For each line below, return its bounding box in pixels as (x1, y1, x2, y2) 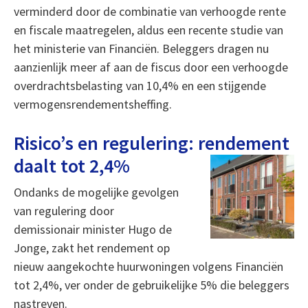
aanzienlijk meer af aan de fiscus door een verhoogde (13, 59, 288, 75)
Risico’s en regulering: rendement (13, 131, 289, 155)
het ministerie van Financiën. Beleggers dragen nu (13, 41, 269, 56)
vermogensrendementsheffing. (13, 96, 172, 112)
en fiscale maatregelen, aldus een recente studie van (13, 22, 283, 38)
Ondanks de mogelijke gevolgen (13, 184, 179, 200)
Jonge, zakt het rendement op (13, 240, 170, 256)
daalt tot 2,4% (13, 153, 130, 178)
